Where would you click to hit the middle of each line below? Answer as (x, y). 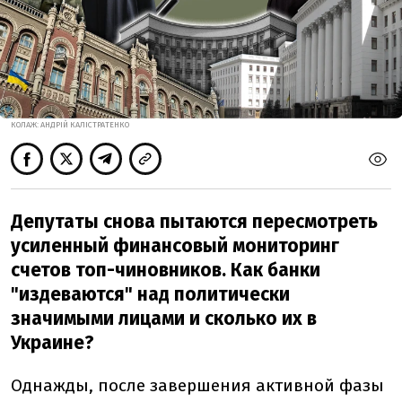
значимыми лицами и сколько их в (164, 319)
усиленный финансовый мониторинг (175, 246)
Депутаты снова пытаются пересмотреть (194, 222)
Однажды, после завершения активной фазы (197, 385)
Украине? (52, 343)
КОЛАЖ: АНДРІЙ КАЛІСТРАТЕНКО (70, 124)
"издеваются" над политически (150, 294)
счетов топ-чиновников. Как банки (166, 270)
